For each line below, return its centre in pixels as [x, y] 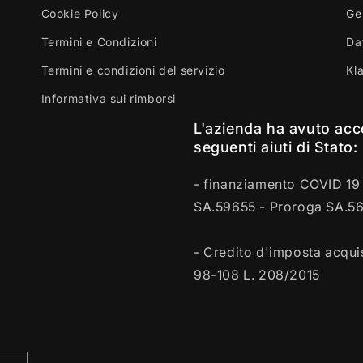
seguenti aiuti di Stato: [276, 147]
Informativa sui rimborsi [109, 98]
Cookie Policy [80, 13]
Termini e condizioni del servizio [133, 70]
